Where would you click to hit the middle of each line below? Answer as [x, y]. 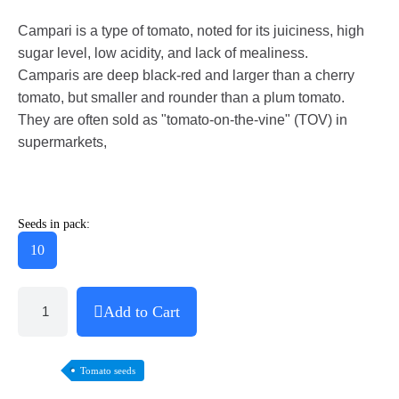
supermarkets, [64, 142]
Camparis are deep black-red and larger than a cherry [186, 75]
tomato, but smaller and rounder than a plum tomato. [181, 97]
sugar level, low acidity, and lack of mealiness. [163, 53]
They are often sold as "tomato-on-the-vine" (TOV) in [183, 119]
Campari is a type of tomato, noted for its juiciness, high [191, 30]
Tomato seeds [108, 370]
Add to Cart [142, 311]
